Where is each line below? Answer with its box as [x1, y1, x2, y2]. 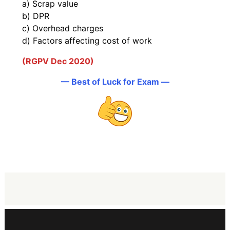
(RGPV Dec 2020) [22, 56, 94, 67]
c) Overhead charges [22, 23, 103, 34]
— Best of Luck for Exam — [61, 76, 169, 87]
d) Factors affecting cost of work [22, 35, 152, 46]
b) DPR [22, 11, 49, 22]
